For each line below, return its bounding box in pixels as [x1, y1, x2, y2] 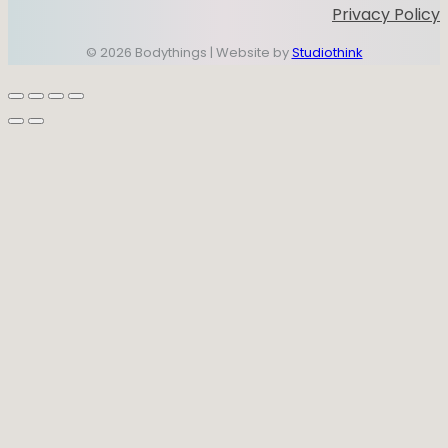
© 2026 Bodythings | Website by [85, 43, 292, 62]
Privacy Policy [332, 3, 440, 26]
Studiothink [291, 43, 363, 62]
